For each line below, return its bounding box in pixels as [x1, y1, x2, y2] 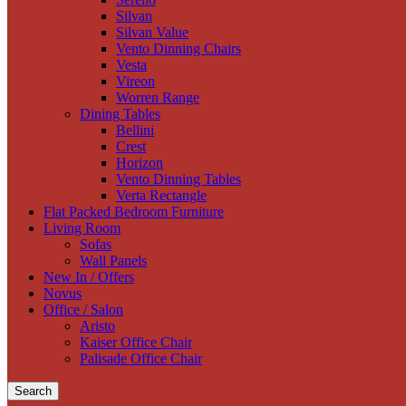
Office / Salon [43, 302, 123, 317]
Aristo [80, 318, 115, 333]
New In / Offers [43, 269, 134, 285]
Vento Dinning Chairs [116, 41, 241, 56]
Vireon [116, 73, 155, 89]
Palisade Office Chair [80, 351, 202, 366]
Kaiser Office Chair [80, 334, 192, 350]
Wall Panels [80, 253, 147, 268]
